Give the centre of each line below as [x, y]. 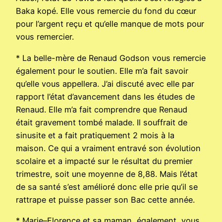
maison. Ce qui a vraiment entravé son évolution [108, 148]
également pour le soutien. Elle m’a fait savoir [102, 71]
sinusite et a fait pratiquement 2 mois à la [95, 135]
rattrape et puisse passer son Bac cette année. [105, 199]
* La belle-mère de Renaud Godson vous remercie [111, 58]
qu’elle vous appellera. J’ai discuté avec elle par [105, 83]
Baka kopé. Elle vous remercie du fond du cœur [106, 11]
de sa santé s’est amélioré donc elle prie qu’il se [107, 187]
